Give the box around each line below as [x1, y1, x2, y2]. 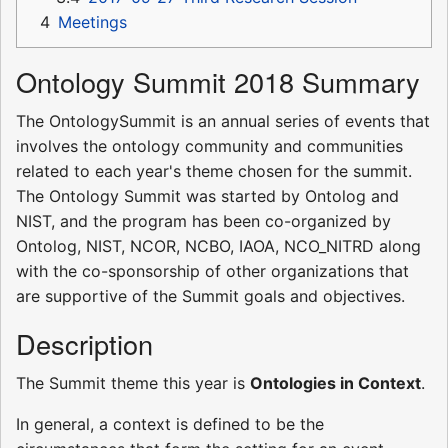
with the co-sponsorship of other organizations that [16, 260, 409, 281]
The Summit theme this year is [16, 372, 250, 393]
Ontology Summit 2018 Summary [16, 61, 420, 101]
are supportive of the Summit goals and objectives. [16, 285, 405, 306]
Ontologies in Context [250, 372, 421, 393]
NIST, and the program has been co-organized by [16, 210, 391, 231]
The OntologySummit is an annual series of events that [16, 110, 430, 131]
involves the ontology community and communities [16, 135, 403, 156]
